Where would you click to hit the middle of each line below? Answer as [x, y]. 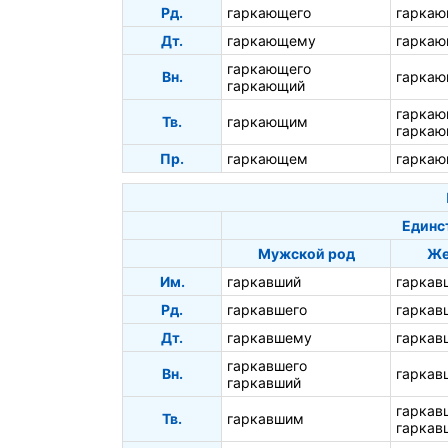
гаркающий [266, 85]
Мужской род [306, 253]
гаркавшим [265, 418]
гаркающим [267, 121]
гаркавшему [269, 337]
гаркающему [271, 40]
